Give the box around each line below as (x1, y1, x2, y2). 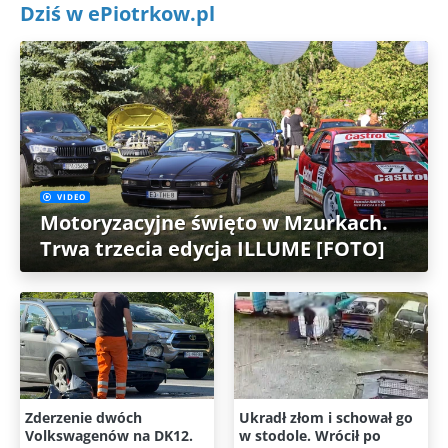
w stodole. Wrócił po (239, 425, 381, 445)
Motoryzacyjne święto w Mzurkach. (40, 208, 388, 236)
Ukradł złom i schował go (239, 407, 413, 427)
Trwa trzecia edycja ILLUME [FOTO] (40, 234, 385, 262)
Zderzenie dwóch (25, 407, 142, 427)
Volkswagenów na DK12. (25, 425, 193, 445)
